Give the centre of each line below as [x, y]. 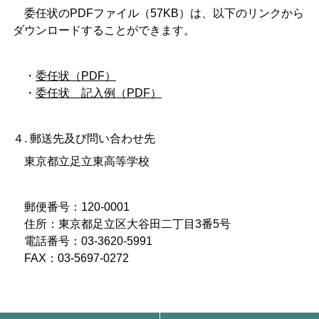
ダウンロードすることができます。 [104, 31]
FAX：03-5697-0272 [70, 258]
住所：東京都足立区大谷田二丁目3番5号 [121, 224]
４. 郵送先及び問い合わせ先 [84, 139]
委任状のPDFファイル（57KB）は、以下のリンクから [158, 14]
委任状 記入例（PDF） [98, 93]
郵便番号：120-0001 [71, 207]
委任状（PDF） [75, 76]
